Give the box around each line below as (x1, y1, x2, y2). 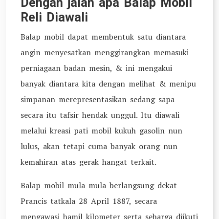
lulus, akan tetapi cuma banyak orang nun (21, 141, 177, 152)
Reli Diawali (21, 10, 88, 24)
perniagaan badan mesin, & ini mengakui (21, 63, 172, 73)
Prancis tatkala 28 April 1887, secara (21, 196, 157, 206)
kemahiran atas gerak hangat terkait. (21, 156, 156, 167)
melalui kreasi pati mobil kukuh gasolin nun (21, 125, 182, 136)
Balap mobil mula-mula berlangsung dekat (21, 180, 177, 191)
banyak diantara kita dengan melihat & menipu (21, 78, 196, 89)
